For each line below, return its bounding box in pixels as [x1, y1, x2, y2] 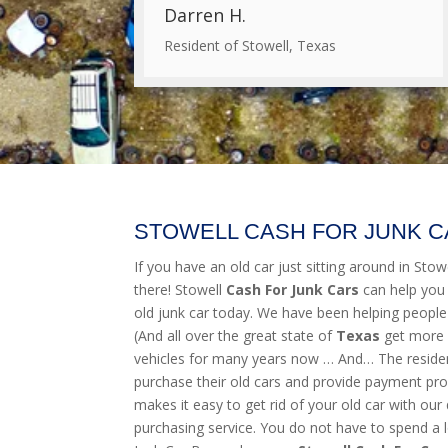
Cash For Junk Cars [226, 280, 360, 300]
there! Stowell [134, 280, 223, 300]
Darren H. [164, 2, 247, 27]
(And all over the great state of [134, 326, 333, 346]
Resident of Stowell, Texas [164, 35, 337, 55]
